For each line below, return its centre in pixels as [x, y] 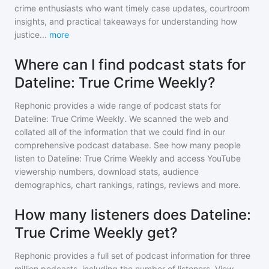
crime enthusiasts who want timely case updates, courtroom [132, 8]
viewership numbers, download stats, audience [107, 171]
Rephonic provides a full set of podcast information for [121, 255]
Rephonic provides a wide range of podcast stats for [118, 105]
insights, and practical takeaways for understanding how [126, 21]
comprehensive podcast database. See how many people [128, 145]
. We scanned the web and [177, 119]
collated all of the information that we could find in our [120, 132]
